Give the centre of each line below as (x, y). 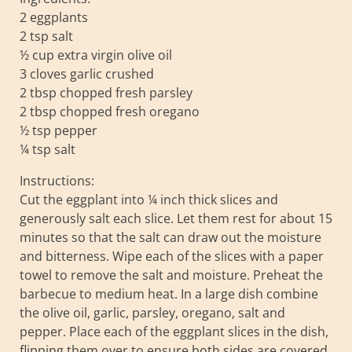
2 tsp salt (46, 36)
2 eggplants (54, 17)
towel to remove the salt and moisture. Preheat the (171, 275)
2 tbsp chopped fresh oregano (110, 111)
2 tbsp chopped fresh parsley (106, 92)
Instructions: (57, 180)
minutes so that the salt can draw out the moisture (170, 237)
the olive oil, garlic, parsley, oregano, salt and (152, 312)
